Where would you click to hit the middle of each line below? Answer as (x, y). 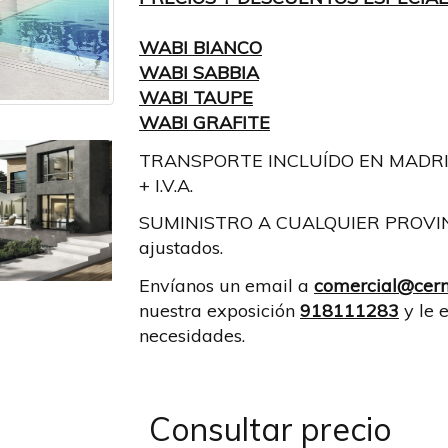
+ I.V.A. (166, 185)
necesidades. (192, 335)
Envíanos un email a (226, 285)
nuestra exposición (219, 310)
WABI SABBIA (199, 72)
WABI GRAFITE (204, 122)
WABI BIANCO (200, 47)
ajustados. (181, 247)
